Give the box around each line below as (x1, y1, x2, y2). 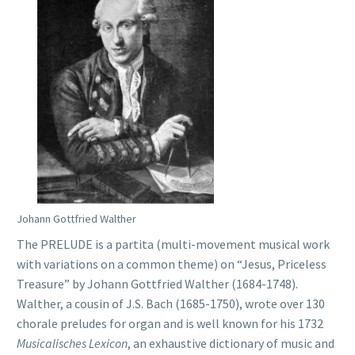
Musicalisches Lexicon (17, 335, 128, 352)
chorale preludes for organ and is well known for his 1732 (17, 315, 323, 332)
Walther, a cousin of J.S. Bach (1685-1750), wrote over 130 (17, 296, 325, 312)
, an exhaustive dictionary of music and (128, 335, 334, 352)
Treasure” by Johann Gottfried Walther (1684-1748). (17, 276, 300, 292)
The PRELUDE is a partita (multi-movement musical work (17, 236, 330, 253)
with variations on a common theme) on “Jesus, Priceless (17, 256, 326, 273)
